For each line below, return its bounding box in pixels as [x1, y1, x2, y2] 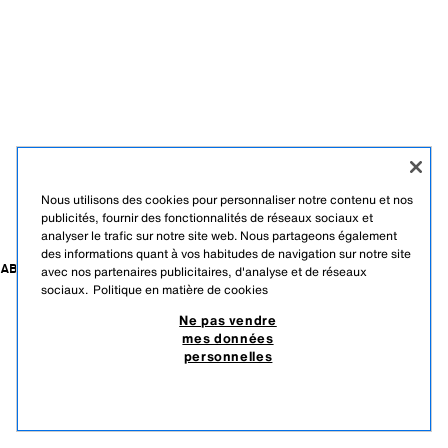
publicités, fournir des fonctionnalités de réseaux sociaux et [41, 209, 373, 226]
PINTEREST [233, 376, 289, 391]
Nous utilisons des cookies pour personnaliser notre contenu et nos [41, 191, 413, 208]
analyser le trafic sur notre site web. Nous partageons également [41, 227, 397, 244]
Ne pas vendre [179, 310, 277, 330]
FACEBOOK [165, 376, 221, 391]
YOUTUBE [301, 376, 349, 391]
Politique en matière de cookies [93, 281, 268, 298]
